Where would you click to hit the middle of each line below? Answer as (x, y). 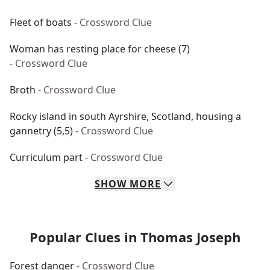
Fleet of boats (41, 22)
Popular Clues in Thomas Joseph (135, 237)
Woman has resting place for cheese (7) (100, 49)
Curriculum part (46, 157)
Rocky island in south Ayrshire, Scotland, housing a (125, 116)
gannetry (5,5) (41, 131)
